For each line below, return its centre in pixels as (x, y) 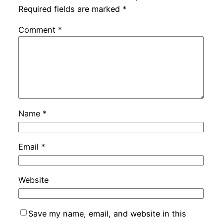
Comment (38, 30)
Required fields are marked (70, 9)
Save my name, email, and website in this (107, 213)
